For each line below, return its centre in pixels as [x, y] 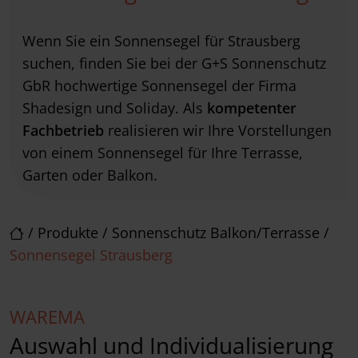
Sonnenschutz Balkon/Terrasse [216, 233]
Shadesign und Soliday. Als [115, 108]
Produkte [68, 233]
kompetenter [252, 108]
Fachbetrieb [63, 131]
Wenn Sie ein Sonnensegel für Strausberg [161, 41]
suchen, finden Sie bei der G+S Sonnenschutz [174, 64]
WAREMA [47, 317]
